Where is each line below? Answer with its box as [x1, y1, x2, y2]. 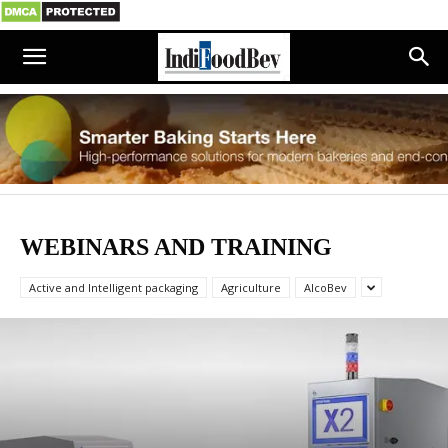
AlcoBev [304, 280, 347, 295]
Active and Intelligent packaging [29, 280, 198, 295]
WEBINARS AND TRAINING [20, 234, 332, 260]
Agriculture [221, 280, 281, 295]
